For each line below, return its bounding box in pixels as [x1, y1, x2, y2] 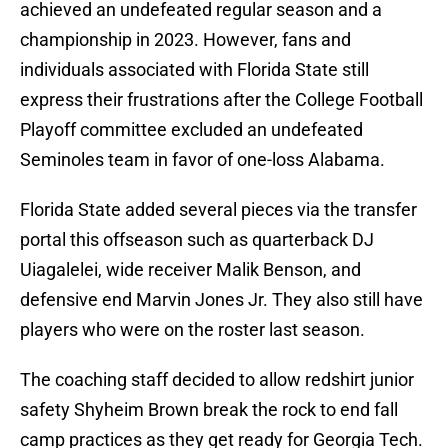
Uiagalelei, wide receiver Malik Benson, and [20, 259, 361, 281]
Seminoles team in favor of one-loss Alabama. [20, 149, 385, 171]
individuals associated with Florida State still [20, 59, 369, 81]
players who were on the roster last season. [20, 319, 365, 341]
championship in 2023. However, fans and [20, 29, 351, 51]
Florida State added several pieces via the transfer [20, 199, 417, 221]
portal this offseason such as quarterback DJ [20, 229, 374, 251]
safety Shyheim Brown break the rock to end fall [20, 399, 398, 421]
